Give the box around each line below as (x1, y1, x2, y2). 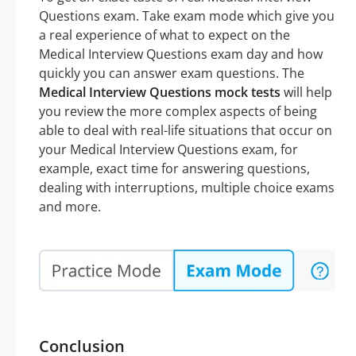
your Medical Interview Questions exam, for (39, 141, 298, 159)
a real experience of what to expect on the (39, 26, 290, 44)
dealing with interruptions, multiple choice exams (39, 179, 335, 197)
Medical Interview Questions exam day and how (39, 45, 323, 64)
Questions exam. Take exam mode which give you (39, 7, 335, 25)
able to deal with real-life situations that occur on (39, 122, 332, 140)
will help (281, 83, 332, 102)
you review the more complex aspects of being (39, 103, 317, 121)
